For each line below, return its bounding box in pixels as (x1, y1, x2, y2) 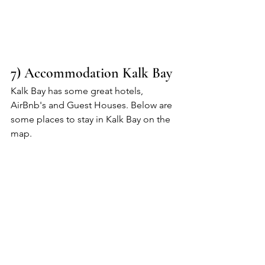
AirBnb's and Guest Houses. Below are (11, 99, 174, 111)
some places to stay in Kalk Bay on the (11, 114, 173, 125)
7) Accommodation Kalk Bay (11, 64, 172, 82)
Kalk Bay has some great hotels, (11, 85, 146, 97)
